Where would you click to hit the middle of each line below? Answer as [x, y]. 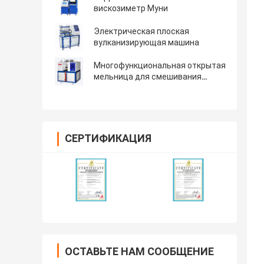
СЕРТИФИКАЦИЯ [108, 138]
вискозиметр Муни [131, 8]
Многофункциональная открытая [160, 65]
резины [108, 88]
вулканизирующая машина [146, 42]
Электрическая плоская [141, 31]
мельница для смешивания [148, 76]
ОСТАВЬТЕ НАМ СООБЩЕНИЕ [139, 251]
